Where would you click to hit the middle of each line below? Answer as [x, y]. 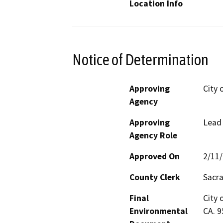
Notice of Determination [140, 59]
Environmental [159, 211]
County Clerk [155, 177]
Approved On [155, 156]
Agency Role [153, 135]
